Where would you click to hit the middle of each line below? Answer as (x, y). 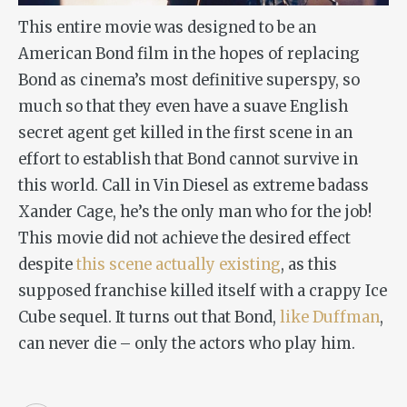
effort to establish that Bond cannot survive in (188, 159)
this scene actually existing (179, 264)
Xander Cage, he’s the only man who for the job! (195, 212)
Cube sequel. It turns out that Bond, (149, 317)
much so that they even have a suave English (183, 106)
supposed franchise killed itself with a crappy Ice (203, 291)
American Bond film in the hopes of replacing (189, 54)
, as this (309, 264)
